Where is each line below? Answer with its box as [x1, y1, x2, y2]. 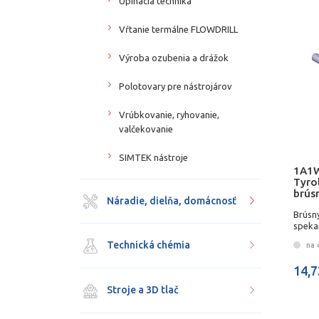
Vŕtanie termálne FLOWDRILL [119, 23, 238, 34]
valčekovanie [119, 123, 173, 134]
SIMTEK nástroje [119, 152, 188, 162]
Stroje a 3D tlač [105, 284, 179, 296]
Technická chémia [105, 239, 190, 251]
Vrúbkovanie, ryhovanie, [119, 109, 219, 120]
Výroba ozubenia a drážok [119, 52, 229, 63]
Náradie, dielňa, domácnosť [105, 194, 236, 206]
